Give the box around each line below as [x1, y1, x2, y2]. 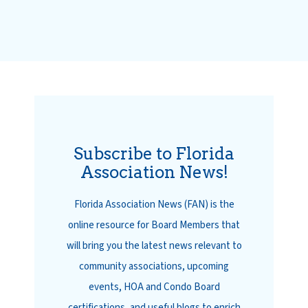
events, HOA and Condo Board [88, 279, 220, 294]
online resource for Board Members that [68, 217, 240, 232]
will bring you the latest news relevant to [66, 238, 242, 253]
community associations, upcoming [79, 258, 229, 274]
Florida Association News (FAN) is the [74, 197, 234, 212]
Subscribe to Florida [74, 144, 234, 164]
